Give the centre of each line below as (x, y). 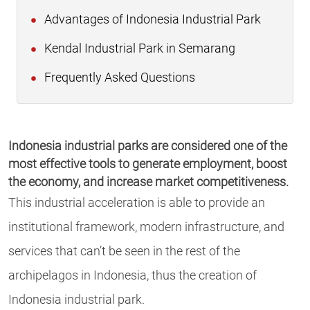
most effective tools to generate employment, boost (148, 164)
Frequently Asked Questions (118, 78)
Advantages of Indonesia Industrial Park (151, 20)
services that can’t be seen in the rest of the (124, 252)
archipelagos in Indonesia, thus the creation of (133, 276)
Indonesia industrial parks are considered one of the (148, 146)
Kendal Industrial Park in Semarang (138, 49)
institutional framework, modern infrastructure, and (146, 227)
